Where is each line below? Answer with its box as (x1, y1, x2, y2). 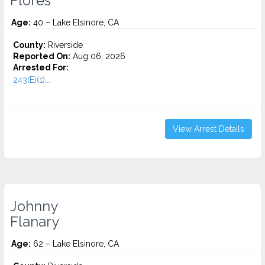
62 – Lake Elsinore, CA (31, 239, 119, 248)
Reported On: (13, 51, 70, 61)
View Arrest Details (173, 124, 244, 134)
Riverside (46, 40, 83, 50)
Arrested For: (13, 63, 69, 72)
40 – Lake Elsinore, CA (31, 18, 119, 27)
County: (13, 40, 46, 50)
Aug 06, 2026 (70, 51, 125, 61)
